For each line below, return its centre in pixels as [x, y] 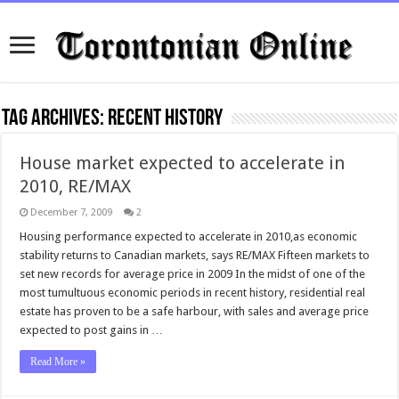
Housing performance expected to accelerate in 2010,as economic [189, 236]
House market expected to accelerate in [183, 163]
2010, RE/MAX [76, 186]
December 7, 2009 [72, 212]
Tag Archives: [55, 119]
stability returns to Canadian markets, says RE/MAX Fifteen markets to [195, 255]
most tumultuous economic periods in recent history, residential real [193, 293]
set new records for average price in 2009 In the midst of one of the [193, 274]
